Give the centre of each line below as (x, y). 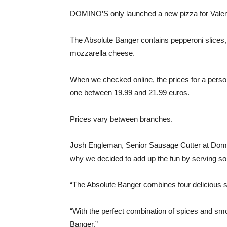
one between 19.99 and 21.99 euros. (130, 92)
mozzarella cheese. (102, 53)
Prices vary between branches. (121, 119)
